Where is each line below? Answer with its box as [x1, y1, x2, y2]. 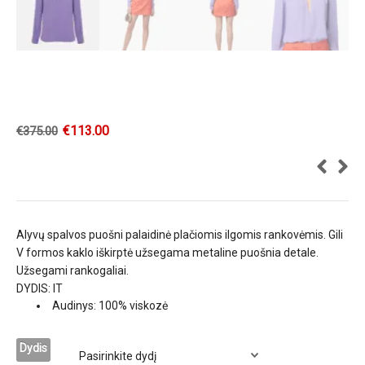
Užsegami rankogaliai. [16, 264, 129, 278]
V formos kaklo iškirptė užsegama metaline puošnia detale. [16, 246, 319, 260]
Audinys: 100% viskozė [52, 299, 168, 313]
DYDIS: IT [16, 282, 63, 296]
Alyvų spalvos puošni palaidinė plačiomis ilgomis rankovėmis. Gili [16, 228, 343, 242]
